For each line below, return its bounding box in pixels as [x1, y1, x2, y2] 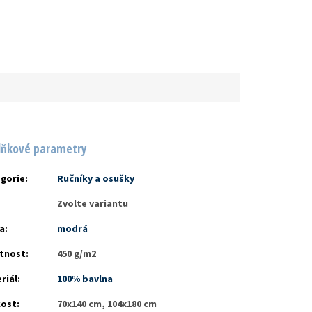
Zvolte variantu [57, 197, 129, 212]
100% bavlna [57, 272, 114, 287]
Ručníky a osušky [57, 172, 135, 187]
